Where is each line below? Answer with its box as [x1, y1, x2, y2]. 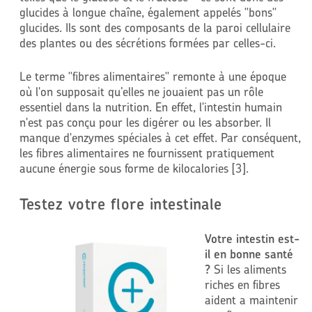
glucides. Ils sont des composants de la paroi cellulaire [19, 20, 290, 35]
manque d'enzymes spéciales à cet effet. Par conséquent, [19, 130, 301, 145]
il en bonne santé [204, 247, 293, 261]
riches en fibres [204, 277, 280, 292]
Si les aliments [210, 262, 286, 276]
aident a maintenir [204, 292, 298, 307]
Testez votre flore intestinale [19, 194, 222, 214]
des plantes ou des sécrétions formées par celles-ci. [19, 36, 276, 50]
